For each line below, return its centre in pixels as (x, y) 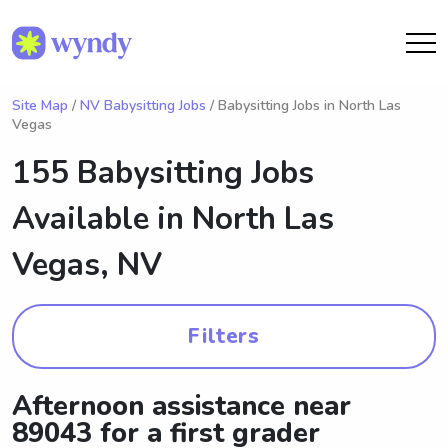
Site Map (40, 105)
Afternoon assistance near (181, 406)
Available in (102, 219)
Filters (224, 336)
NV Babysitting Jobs (143, 105)
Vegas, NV (87, 265)
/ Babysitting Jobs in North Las (303, 105)
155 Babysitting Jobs (163, 173)
